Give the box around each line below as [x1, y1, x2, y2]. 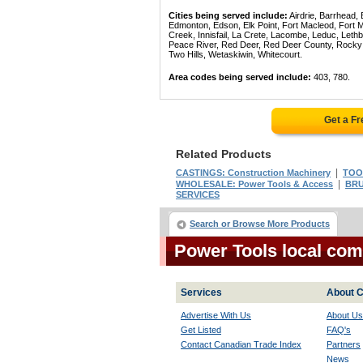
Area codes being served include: [169, 72, 311, 82]
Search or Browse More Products [190, 219, 330, 228]
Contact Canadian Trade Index [181, 340, 301, 349]
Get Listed [181, 325, 221, 335]
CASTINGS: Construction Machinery [176, 168, 331, 177]
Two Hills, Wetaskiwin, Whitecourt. [169, 49, 302, 59]
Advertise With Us [181, 310, 251, 320]
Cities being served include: [169, 11, 288, 20]
